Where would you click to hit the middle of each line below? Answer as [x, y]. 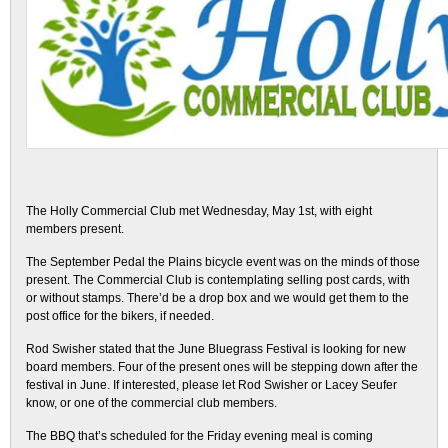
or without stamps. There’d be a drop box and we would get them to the [217, 298]
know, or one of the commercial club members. [151, 403]
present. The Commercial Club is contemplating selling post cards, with [218, 280]
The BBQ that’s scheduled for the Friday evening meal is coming [199, 436]
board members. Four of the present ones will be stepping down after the [222, 367]
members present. [75, 229]
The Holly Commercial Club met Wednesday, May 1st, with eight [199, 211]
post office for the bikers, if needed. [120, 316]
